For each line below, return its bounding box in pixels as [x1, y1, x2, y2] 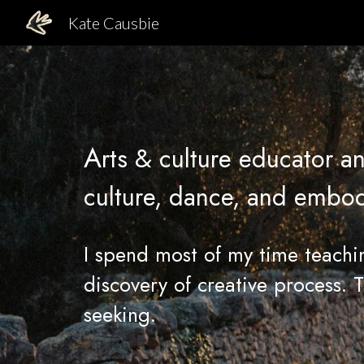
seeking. [83, 300, 162, 329]
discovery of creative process [83, 270, 341, 299]
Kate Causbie [68, 13, 159, 32]
